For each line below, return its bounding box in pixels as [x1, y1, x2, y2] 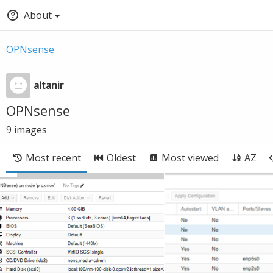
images [14, 123, 47, 136]
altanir [34, 79, 63, 92]
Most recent [26, 151, 81, 165]
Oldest [107, 151, 136, 165]
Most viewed [161, 151, 219, 165]
